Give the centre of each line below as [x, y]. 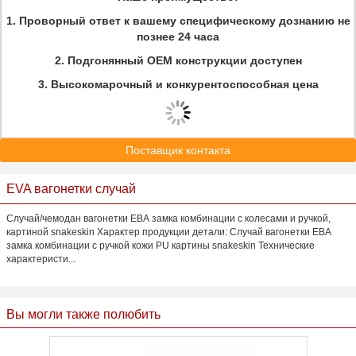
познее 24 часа [178, 37]
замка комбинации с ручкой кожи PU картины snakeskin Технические [161, 246]
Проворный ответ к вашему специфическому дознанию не [184, 21]
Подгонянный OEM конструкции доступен [184, 60]
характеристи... [41, 259]
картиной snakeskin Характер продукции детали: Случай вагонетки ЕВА [169, 232]
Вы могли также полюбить [83, 314]
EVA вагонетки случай [71, 189]
